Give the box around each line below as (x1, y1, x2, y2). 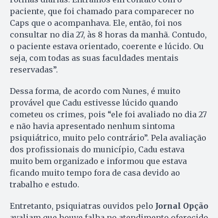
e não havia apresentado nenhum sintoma (10, 121, 175, 131)
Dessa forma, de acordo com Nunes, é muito (10, 86, 181, 96)
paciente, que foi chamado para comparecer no (10, 6, 194, 16)
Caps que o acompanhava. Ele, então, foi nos (10, 18, 182, 28)
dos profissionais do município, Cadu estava (10, 144, 184, 154)
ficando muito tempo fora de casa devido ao (10, 167, 180, 178)
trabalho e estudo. (10, 179, 79, 189)
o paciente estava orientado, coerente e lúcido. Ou (10, 41, 204, 51)
